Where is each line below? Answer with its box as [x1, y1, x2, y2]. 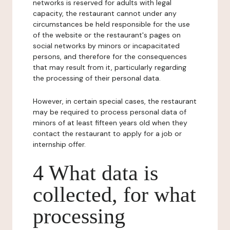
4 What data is [33, 161, 158, 185]
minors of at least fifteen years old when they [33, 118, 187, 127]
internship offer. [33, 140, 86, 149]
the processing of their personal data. [33, 73, 161, 83]
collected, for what [33, 183, 196, 206]
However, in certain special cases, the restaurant [33, 97, 197, 106]
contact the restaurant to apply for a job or [33, 129, 182, 138]
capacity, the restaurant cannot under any [33, 9, 177, 18]
